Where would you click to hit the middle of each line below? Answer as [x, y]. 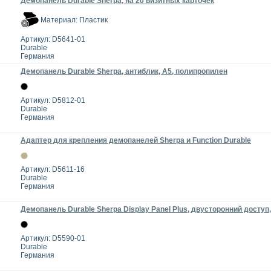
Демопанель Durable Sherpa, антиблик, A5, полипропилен [124, 72]
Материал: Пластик [74, 20]
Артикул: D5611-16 [53, 170]
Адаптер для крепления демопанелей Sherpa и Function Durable [136, 141]
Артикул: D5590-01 [53, 239]
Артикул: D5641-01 [53, 40]
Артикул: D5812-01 [53, 101]
